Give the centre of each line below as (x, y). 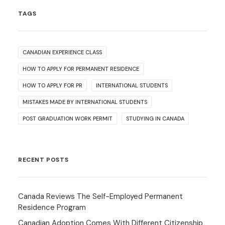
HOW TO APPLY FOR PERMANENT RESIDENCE (81, 69)
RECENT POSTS (43, 160)
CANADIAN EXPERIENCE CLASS (62, 52)
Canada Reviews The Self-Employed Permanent (100, 196)
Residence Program (52, 207)
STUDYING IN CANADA (155, 119)
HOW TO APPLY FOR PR (52, 85)
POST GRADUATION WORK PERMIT (68, 119)
